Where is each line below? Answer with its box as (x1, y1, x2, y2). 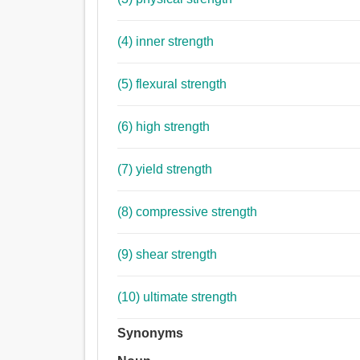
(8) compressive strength (136, 205, 258, 219)
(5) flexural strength (136, 77, 227, 92)
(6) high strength (136, 120, 211, 134)
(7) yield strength (136, 162, 213, 177)
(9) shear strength (136, 247, 218, 262)
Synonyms (117, 326, 184, 341)
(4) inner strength (136, 35, 215, 49)
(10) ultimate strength (143, 290, 238, 305)
